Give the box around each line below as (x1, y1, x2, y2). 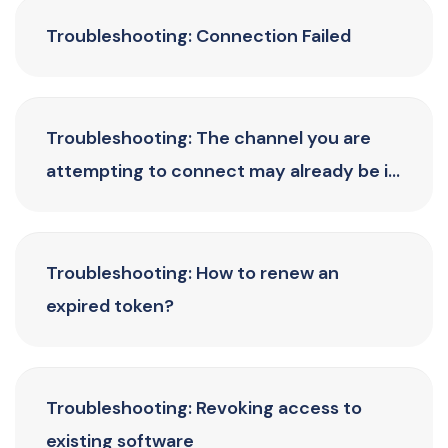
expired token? (46, 294, 174, 318)
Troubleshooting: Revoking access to (46, 396, 362, 420)
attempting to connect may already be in (46, 159, 399, 183)
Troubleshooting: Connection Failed (46, 24, 351, 48)
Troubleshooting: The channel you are (46, 126, 371, 150)
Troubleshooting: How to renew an (46, 261, 339, 285)
